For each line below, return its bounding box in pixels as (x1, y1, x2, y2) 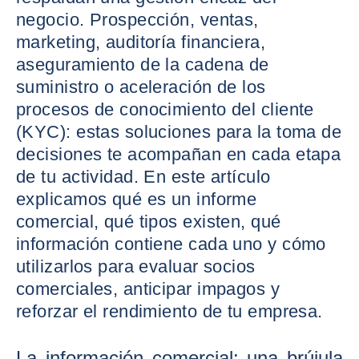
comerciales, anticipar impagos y (16, 279, 280, 299)
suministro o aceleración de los (16, 77, 266, 97)
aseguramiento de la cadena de (16, 54, 269, 75)
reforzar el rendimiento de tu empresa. (16, 301, 323, 321)
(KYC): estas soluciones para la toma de (16, 122, 342, 142)
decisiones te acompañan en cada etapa (16, 144, 341, 164)
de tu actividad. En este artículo (16, 167, 271, 187)
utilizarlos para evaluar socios (16, 256, 256, 276)
